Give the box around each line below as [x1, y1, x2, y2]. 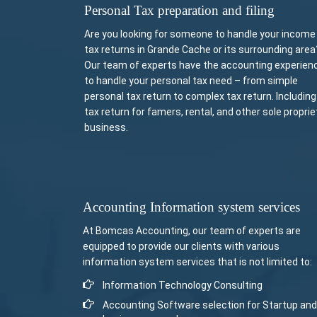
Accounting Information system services [83, 200, 300, 214]
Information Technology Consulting [103, 279, 263, 291]
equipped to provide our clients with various [83, 241, 279, 252]
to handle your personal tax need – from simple [84, 75, 298, 86]
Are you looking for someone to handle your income [84, 28, 316, 40]
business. [84, 122, 128, 133]
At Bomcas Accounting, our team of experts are [83, 225, 301, 236]
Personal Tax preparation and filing [84, 3, 275, 18]
